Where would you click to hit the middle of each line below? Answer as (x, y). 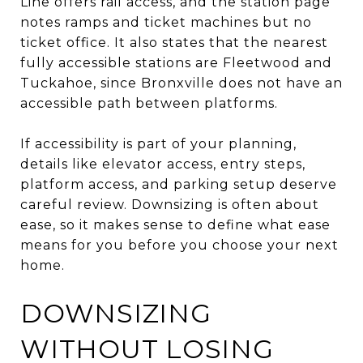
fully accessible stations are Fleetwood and (176, 62)
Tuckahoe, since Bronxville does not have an (181, 83)
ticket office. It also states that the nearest (174, 42)
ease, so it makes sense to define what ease (175, 224)
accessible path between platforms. (149, 103)
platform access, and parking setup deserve (179, 184)
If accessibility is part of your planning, (158, 143)
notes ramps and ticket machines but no (166, 22)
